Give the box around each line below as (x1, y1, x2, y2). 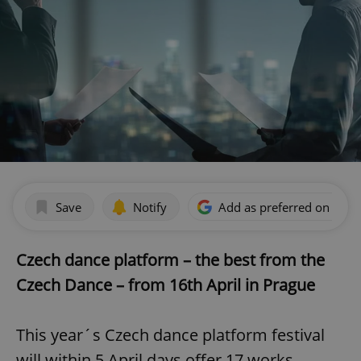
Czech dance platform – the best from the (16, 249, 325, 272)
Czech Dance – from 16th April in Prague (16, 274, 315, 297)
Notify (133, 198, 167, 215)
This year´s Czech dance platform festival (16, 324, 325, 346)
